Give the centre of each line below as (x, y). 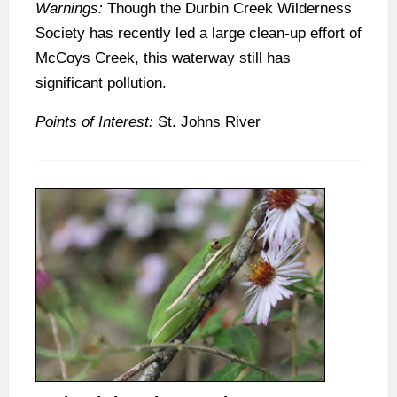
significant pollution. (101, 83)
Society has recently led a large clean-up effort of (198, 34)
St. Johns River (207, 122)
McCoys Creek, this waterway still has (163, 58)
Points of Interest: (94, 122)
